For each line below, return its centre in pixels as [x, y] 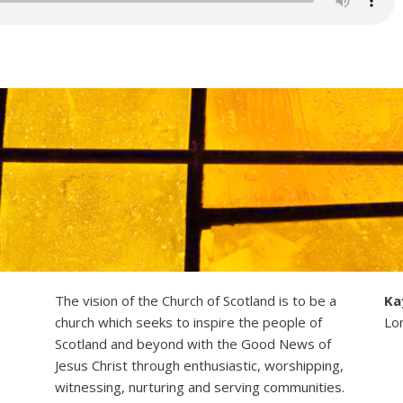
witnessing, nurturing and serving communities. [199, 387]
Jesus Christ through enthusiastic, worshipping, [199, 365]
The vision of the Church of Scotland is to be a [195, 300]
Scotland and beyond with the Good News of [193, 344]
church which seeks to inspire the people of [188, 322]
